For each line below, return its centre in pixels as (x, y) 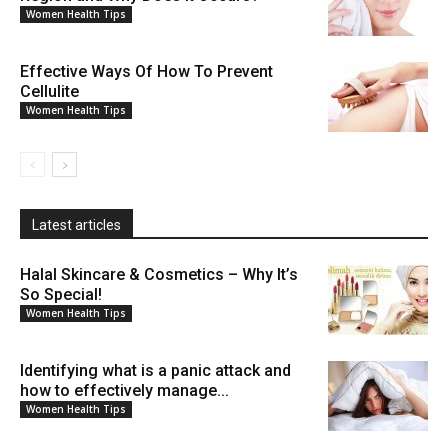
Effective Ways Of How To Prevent (146, 72)
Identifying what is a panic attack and (155, 371)
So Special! (61, 295)
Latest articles (76, 225)
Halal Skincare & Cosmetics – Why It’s (159, 275)
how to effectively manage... (124, 391)
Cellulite (49, 92)
